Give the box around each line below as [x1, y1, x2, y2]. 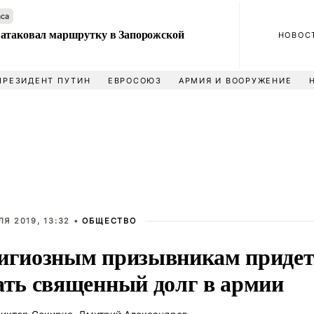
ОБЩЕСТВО [82, 216, 137, 226]
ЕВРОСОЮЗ [107, 76, 162, 86]
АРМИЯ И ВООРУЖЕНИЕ [178, 76, 292, 86]
